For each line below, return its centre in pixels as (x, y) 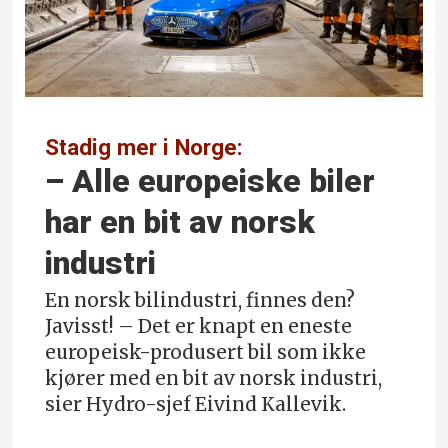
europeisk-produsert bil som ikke (206, 352)
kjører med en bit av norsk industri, (214, 378)
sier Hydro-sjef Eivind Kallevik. (196, 404)
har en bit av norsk (180, 222)
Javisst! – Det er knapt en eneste (199, 326)
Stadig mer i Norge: (144, 146)
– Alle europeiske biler (210, 181)
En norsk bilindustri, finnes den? (200, 300)
